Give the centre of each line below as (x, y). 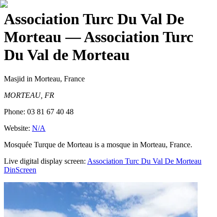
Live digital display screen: (45, 161)
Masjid (14, 78)
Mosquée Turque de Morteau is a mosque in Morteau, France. (98, 144)
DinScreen (20, 170)
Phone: (15, 111)
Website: (18, 128)
